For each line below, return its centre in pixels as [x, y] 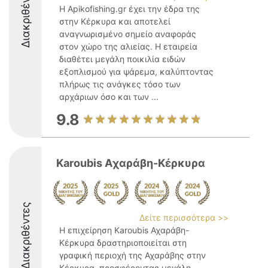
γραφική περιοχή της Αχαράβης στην [133, 255]
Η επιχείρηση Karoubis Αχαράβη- [124, 230]
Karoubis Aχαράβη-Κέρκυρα [131, 163]
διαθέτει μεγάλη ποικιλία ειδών [122, 59]
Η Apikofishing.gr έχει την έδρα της [130, 9]
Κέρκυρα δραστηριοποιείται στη [123, 243]
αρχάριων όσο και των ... [109, 97]
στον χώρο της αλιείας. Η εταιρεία [128, 46]
